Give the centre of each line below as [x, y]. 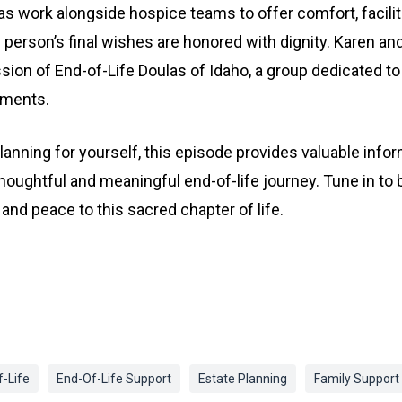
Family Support [357, 379]
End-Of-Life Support [114, 379]
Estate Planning [243, 379]
